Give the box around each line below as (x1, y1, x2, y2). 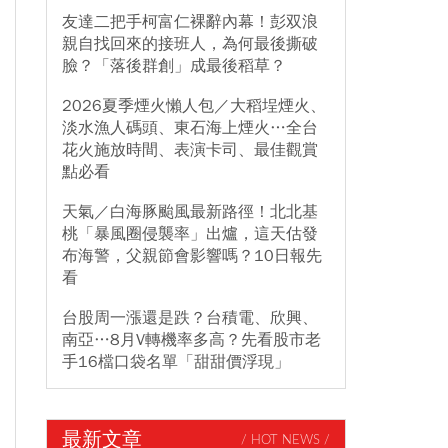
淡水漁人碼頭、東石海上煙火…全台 (62, 118, 318, 138)
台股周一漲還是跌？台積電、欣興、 (62, 308, 318, 328)
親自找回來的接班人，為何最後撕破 (62, 34, 318, 54)
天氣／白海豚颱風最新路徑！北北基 (62, 202, 318, 222)
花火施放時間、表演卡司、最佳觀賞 (62, 140, 318, 160)
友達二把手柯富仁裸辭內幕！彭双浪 (62, 12, 318, 32)
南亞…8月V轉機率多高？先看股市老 (62, 330, 321, 350)
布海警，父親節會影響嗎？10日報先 (62, 246, 322, 266)
